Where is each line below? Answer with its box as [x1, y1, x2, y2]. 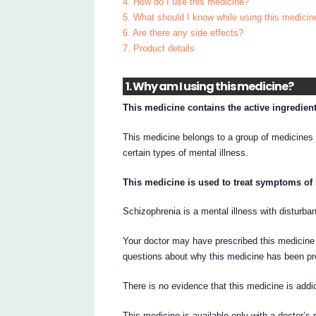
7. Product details [123, 43, 195, 54]
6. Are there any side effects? [123, 28, 244, 39]
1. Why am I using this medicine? [125, 78, 293, 95]
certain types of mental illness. [123, 147, 249, 158]
